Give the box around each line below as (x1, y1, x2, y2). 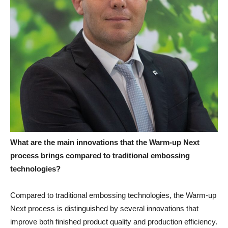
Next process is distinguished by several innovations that (10, 204, 198, 213)
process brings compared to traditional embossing (10, 151, 190, 160)
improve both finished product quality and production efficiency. (10, 217, 217, 226)
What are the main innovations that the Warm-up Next (10, 138, 199, 147)
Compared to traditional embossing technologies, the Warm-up (10, 191, 216, 200)
